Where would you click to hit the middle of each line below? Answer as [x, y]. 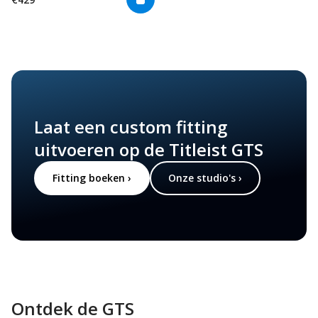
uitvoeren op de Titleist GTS [149, 149]
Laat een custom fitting [131, 126]
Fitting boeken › [92, 177]
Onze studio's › [205, 177]
